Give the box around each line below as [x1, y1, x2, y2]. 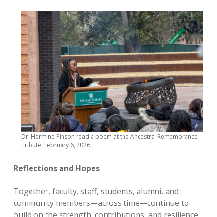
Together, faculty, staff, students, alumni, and [14, 186, 179, 197]
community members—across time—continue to [14, 198, 189, 208]
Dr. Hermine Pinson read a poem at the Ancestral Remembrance [21, 132, 198, 140]
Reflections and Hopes [14, 163, 100, 173]
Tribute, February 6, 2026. [21, 141, 92, 149]
